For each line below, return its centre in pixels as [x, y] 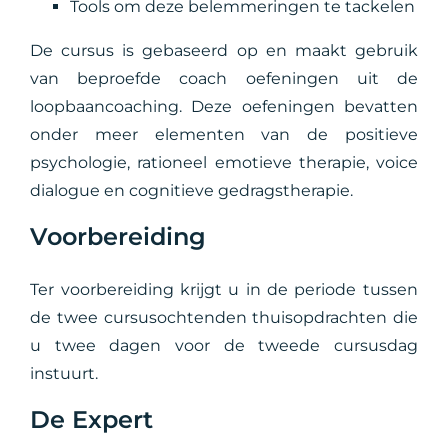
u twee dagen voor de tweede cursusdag [224, 345]
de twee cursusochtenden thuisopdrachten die [224, 317]
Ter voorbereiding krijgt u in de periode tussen [224, 289]
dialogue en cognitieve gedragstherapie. [192, 190]
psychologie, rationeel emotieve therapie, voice [224, 162]
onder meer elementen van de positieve [224, 134]
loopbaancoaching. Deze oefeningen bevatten [224, 106]
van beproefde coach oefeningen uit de [224, 78]
